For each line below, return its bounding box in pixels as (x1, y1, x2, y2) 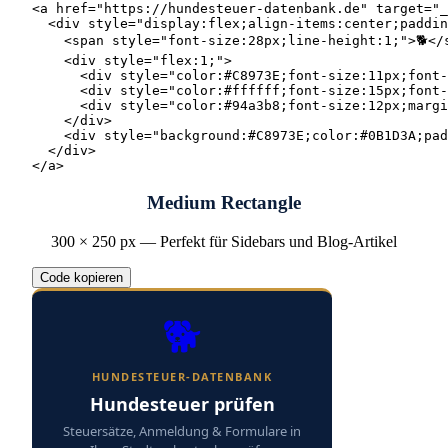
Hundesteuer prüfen (89, 391, 275, 416)
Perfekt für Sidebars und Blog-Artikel (160, 232, 397, 250)
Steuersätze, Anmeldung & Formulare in (63, 421, 301, 440)
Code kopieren (40, 269, 123, 285)
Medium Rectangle (147, 191, 301, 213)
